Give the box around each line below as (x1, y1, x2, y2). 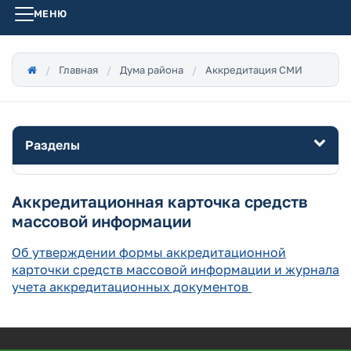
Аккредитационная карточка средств (12, 192, 308, 211)
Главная (59, 63, 98, 76)
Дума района (120, 63, 183, 76)
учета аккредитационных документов (12, 279, 251, 295)
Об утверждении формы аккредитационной (12, 244, 286, 260)
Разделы (25, 137, 80, 153)
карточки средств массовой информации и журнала (12, 262, 339, 277)
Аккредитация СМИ (205, 63, 302, 76)
